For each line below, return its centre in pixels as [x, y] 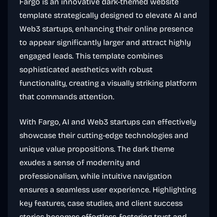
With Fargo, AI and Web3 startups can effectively [108, 122]
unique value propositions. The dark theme [97, 149]
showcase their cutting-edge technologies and [104, 135]
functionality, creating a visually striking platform [108, 83]
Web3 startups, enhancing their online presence [106, 29]
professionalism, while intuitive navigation [96, 176]
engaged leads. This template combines [91, 56]
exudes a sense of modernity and [80, 163]
